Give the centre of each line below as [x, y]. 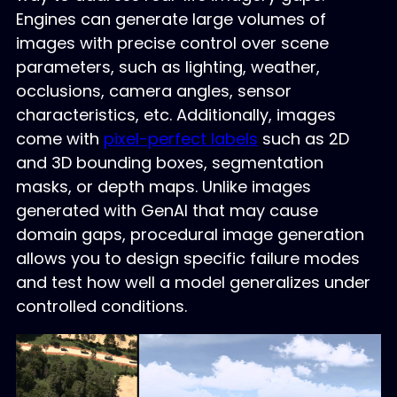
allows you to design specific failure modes [187, 259]
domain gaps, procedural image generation [190, 235]
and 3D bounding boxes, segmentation [169, 163]
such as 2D [303, 139]
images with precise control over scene [172, 43]
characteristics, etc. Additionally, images [175, 115]
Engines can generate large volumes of [171, 19]
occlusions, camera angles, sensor [153, 91]
